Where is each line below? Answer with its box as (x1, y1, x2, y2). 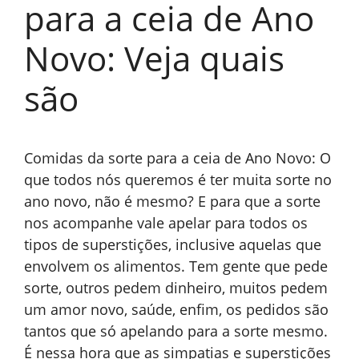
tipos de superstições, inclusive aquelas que (24, 235, 321, 255)
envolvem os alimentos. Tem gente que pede (24, 256, 328, 276)
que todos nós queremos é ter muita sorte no (24, 170, 332, 190)
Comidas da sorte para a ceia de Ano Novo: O (24, 148, 331, 168)
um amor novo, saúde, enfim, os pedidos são (24, 300, 329, 320)
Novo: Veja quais (24, 35, 284, 82)
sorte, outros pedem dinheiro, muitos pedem (24, 278, 328, 298)
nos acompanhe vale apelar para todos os (24, 213, 308, 233)
